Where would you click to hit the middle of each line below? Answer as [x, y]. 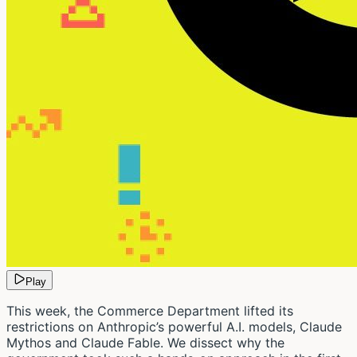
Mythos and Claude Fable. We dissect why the [145, 342]
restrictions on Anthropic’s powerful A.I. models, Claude [174, 326]
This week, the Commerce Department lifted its [150, 310]
